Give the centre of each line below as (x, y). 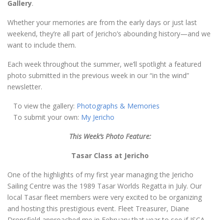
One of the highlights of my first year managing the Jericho (100, 175)
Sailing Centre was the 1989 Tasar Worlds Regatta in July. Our (105, 186)
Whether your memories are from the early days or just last (102, 22)
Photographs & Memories (118, 106)
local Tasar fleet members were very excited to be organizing (105, 197)
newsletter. (25, 87)
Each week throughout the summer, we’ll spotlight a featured (104, 64)
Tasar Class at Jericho (110, 155)
